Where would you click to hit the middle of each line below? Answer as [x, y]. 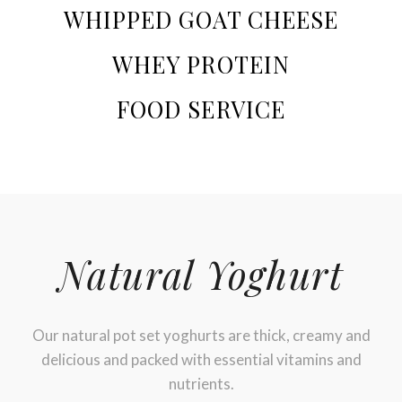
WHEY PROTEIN [201, 64]
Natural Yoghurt [201, 274]
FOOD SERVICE [201, 109]
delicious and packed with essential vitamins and [201, 359]
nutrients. [201, 384]
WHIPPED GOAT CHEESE [201, 19]
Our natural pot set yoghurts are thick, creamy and [201, 335]
